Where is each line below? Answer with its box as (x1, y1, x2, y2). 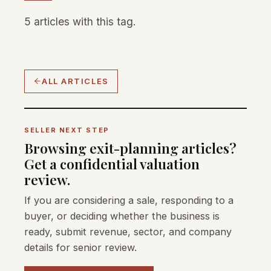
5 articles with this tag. (24, 15, 136, 28)
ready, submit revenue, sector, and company (24, 225, 232, 238)
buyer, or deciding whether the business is (24, 209, 220, 222)
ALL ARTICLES (42, 76, 109, 86)
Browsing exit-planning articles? (24, 138, 237, 157)
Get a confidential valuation (24, 154, 200, 173)
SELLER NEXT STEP (24, 125, 109, 134)
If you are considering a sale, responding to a (24, 194, 233, 206)
